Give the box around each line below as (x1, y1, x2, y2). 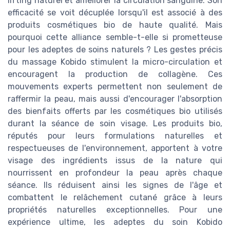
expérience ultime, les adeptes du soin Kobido (8, 217, 222, 227)
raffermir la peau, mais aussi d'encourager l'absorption (8, 94, 222, 104)
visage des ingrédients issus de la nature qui (8, 156, 222, 166)
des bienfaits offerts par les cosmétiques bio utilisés (8, 106, 222, 117)
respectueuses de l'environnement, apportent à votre (8, 143, 222, 154)
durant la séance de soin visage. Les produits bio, (8, 119, 222, 129)
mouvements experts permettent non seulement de (8, 82, 222, 92)
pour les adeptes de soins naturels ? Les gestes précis (8, 45, 222, 55)
